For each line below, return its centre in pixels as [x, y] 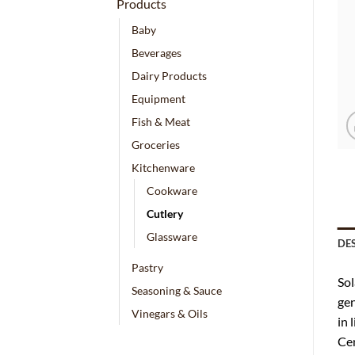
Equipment [158, 98]
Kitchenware [163, 167]
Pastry [147, 267]
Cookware [172, 190]
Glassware [172, 236]
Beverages [157, 52]
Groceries [156, 144]
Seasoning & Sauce [177, 290]
